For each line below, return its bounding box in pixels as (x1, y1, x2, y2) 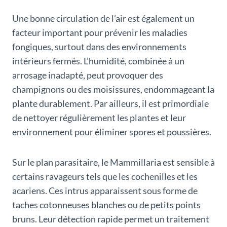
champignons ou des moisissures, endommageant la (12, 84, 214, 95)
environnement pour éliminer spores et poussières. (12, 126, 211, 138)
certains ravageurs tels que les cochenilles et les (12, 171, 198, 182)
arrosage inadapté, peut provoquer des (12, 69, 163, 81)
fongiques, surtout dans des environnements (12, 41, 186, 53)
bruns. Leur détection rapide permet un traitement (12, 213, 209, 225)
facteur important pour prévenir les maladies (12, 27, 187, 39)
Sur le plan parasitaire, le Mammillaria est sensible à (12, 157, 215, 168)
